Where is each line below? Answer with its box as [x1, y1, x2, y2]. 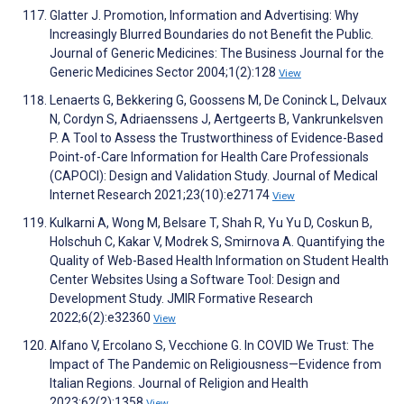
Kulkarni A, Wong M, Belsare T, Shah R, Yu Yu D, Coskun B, [50, 216, 372, 231]
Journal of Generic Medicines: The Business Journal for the [50, 46, 384, 61]
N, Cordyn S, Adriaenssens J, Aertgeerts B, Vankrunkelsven [50, 112, 383, 127]
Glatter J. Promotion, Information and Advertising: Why [50, 8, 359, 23]
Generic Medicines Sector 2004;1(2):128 [50, 65, 279, 80]
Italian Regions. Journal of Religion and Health [50, 376, 308, 391]
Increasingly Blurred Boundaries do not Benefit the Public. [50, 27, 373, 42]
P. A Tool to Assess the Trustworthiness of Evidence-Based [50, 131, 383, 146]
